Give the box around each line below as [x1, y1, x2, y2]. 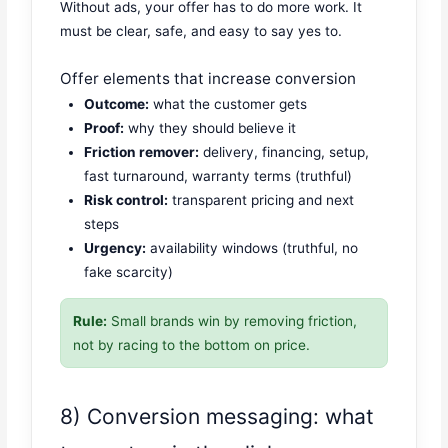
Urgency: [84, 240, 147, 257]
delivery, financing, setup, [199, 144, 370, 161]
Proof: [84, 120, 125, 137]
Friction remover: [84, 144, 200, 161]
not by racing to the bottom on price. [73, 336, 311, 353]
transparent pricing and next [168, 192, 355, 209]
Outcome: [84, 96, 150, 113]
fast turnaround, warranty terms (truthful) [84, 168, 353, 185]
